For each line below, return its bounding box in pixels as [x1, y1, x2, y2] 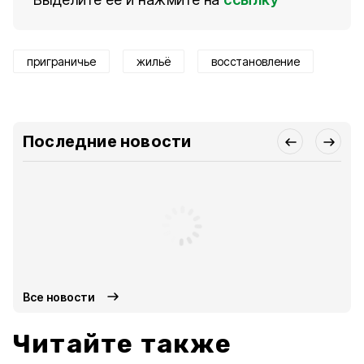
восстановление [211, 54, 300, 68]
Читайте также [13, 328, 232, 359]
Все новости [23, 289, 96, 304]
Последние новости [23, 132, 192, 151]
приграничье [27, 54, 96, 68]
